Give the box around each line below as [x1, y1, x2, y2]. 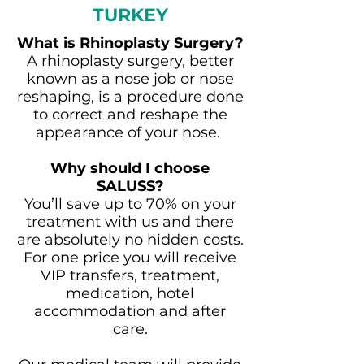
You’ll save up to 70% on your [24, 195, 236, 213]
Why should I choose [50, 159, 210, 177]
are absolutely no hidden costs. [16, 231, 244, 249]
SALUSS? [96, 177, 164, 195]
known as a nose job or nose [26, 70, 234, 88]
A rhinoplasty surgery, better [26, 52, 234, 70]
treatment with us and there [26, 213, 234, 231]
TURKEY [92, 4, 168, 26]
